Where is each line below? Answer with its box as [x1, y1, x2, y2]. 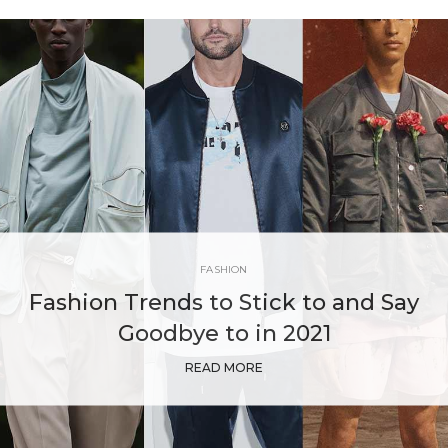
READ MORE [185, 359, 263, 375]
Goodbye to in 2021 [117, 319, 331, 347]
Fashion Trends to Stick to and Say [29, 288, 419, 316]
